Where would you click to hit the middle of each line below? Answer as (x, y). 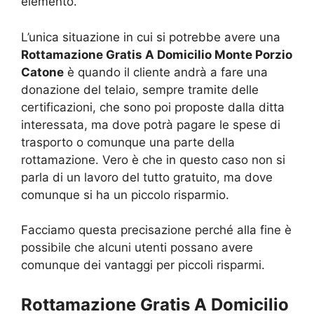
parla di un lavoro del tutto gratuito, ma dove (147, 177)
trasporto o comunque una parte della (128, 142)
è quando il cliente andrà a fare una (166, 72)
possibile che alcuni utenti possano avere (137, 248)
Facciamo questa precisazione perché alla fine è (156, 230)
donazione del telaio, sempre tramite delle (140, 89)
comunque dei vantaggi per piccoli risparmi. (143, 265)
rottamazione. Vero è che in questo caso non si (153, 159)
